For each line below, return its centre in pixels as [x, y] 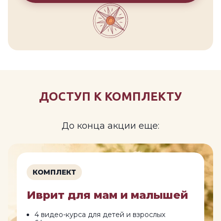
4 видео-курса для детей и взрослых [100, 215]
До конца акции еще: [110, 126]
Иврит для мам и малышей [107, 195]
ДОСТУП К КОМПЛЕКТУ [110, 97]
